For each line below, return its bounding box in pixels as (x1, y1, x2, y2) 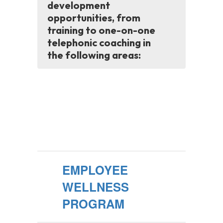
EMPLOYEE (62, 161, 128, 178)
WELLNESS (62, 178, 129, 195)
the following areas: (47, 49, 141, 61)
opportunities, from (47, 11, 140, 24)
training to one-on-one (47, 24, 155, 36)
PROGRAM (62, 195, 124, 212)
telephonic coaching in (47, 36, 151, 49)
